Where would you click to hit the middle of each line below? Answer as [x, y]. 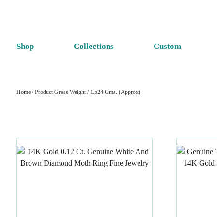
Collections [93, 46]
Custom [167, 46]
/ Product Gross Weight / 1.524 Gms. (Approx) [85, 92]
